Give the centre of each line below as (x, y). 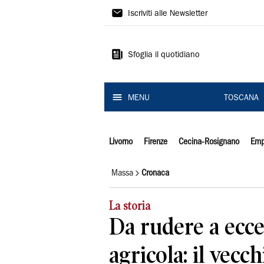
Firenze (155, 142)
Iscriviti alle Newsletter (168, 14)
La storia (130, 206)
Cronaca (155, 173)
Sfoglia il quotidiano (164, 55)
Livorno (121, 142)
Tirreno (132, 34)
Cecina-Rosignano (209, 142)
